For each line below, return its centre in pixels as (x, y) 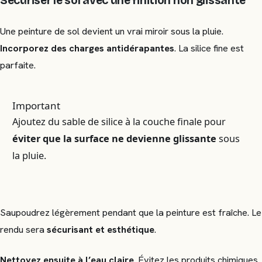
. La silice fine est (209, 49)
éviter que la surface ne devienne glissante (115, 138)
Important (37, 105)
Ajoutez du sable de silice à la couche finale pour (119, 121)
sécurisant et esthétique (101, 229)
